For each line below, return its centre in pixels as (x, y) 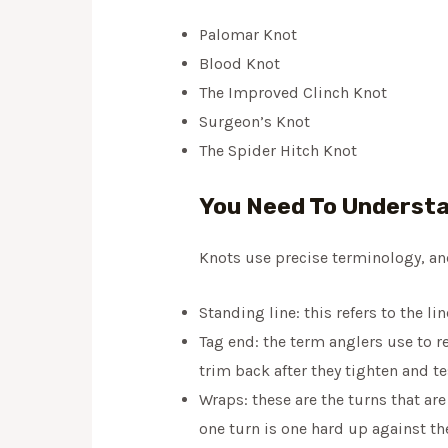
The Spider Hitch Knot (277, 151)
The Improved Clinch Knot (292, 93)
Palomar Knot (247, 35)
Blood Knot (239, 64)
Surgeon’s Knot (254, 122)
